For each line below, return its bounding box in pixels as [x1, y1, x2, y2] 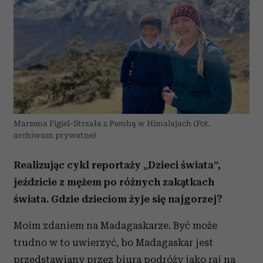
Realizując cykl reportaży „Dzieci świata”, [14, 159, 221, 171]
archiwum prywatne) [14, 131, 96, 140]
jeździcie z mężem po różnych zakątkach [14, 176, 214, 188]
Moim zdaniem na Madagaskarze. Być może [14, 220, 217, 232]
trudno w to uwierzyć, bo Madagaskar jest [14, 237, 213, 249]
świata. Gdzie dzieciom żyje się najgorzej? [14, 193, 222, 205]
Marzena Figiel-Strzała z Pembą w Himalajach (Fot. [14, 119, 211, 129]
